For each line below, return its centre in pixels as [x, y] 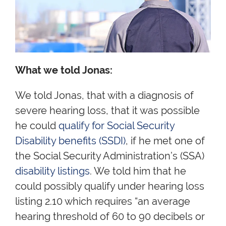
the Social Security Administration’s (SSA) [110, 156]
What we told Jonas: [64, 70]
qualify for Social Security [117, 126]
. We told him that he [138, 171]
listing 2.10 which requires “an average [103, 202]
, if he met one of [165, 141]
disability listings [52, 171]
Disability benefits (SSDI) [70, 141]
